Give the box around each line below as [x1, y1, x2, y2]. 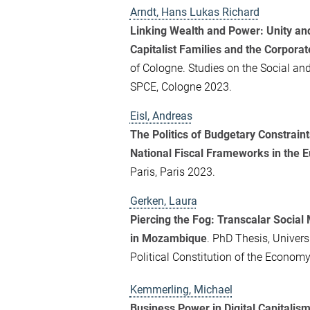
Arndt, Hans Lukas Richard [129, 6, 259, 19]
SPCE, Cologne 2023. [129, 80, 232, 94]
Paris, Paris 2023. [129, 165, 215, 179]
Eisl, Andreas [129, 109, 192, 123]
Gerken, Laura [129, 194, 197, 208]
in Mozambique [129, 232, 207, 246]
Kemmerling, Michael [129, 283, 232, 297]
